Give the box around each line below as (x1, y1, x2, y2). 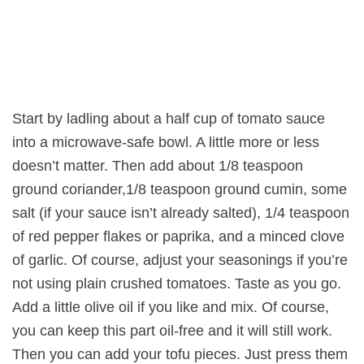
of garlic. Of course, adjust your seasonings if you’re (12, 252, 348, 269)
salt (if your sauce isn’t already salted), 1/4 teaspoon (12, 205, 349, 222)
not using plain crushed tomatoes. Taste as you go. (12, 275, 341, 292)
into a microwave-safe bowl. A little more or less (12, 134, 319, 151)
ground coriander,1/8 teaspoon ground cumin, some (12, 181, 347, 198)
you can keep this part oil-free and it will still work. (12, 323, 332, 340)
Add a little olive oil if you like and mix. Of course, (12, 299, 329, 316)
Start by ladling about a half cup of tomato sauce (12, 110, 325, 128)
